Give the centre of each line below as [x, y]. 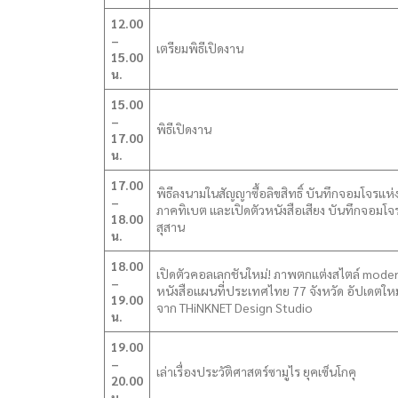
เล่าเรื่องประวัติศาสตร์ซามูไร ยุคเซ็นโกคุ [256, 371]
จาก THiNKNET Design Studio [235, 307]
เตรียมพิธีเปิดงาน [200, 48]
